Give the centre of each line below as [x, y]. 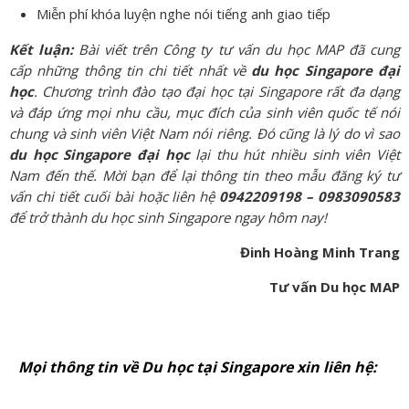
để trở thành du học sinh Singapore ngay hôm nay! [168, 217]
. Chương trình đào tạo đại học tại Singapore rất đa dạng [217, 91]
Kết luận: [42, 49]
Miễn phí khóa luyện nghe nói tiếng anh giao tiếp [184, 13]
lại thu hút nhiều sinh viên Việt [295, 154]
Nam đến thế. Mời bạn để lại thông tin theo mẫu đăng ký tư [204, 175]
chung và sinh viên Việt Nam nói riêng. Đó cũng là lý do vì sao [204, 133]
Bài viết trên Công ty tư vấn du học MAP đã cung [237, 49]
